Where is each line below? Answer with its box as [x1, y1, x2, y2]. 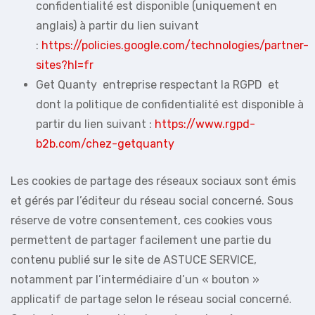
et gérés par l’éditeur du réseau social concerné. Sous [11, 193, 293, 207]
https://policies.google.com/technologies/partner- [41, 38, 309, 52]
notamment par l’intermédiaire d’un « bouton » [11, 272, 259, 286]
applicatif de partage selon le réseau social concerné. [11, 292, 292, 306]
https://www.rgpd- [155, 117, 255, 131]
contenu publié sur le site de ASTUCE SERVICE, [11, 252, 257, 266]
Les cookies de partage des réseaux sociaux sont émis [11, 174, 296, 188]
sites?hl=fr [36, 58, 94, 72]
